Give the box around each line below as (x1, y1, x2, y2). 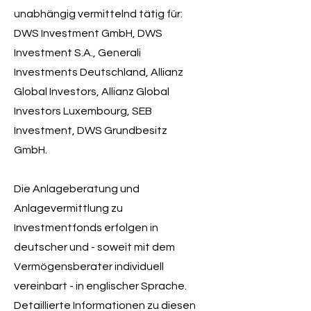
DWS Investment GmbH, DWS (14, 28, 162, 39)
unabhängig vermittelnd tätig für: (14, 8, 183, 19)
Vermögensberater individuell (14, 261, 164, 272)
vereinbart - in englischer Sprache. (14, 280, 187, 292)
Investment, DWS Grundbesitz (14, 125, 167, 136)
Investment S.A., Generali (14, 47, 141, 58)
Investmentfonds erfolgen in (14, 222, 158, 233)
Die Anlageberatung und (14, 183, 140, 194)
